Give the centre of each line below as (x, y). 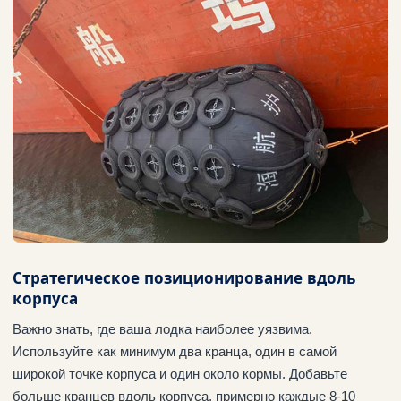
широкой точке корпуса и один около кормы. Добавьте (180, 373)
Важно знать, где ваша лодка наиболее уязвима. (162, 328)
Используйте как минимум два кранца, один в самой (175, 351)
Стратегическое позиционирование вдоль (184, 277)
